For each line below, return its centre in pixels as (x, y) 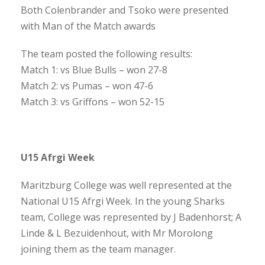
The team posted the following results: (106, 54)
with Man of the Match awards (88, 26)
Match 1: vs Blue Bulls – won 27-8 (94, 70)
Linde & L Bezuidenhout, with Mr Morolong (117, 233)
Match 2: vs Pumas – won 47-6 (87, 85)
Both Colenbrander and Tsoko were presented (125, 10)
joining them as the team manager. (98, 249)
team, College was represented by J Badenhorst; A (131, 217)
